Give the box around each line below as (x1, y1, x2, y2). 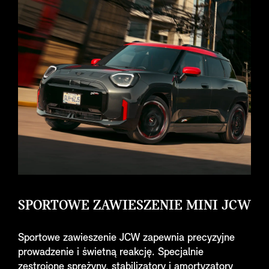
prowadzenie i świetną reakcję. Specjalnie (18, 246, 204, 258)
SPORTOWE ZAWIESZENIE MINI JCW (18, 198, 251, 213)
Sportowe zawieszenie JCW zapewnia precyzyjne (18, 232, 235, 244)
